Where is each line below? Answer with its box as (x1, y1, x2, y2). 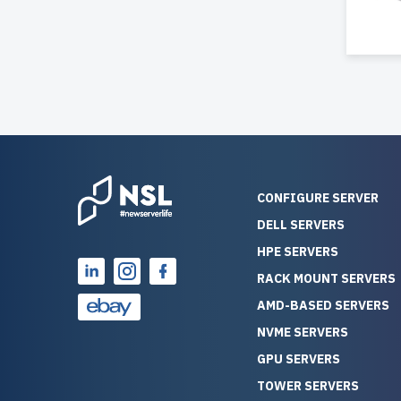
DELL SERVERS (257, 217, 345, 234)
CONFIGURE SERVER (257, 190, 379, 207)
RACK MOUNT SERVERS (257, 270, 396, 287)
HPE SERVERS (257, 243, 338, 260)
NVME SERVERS (257, 324, 348, 341)
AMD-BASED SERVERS (257, 297, 389, 314)
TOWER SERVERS (257, 378, 359, 395)
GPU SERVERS (257, 351, 340, 368)
